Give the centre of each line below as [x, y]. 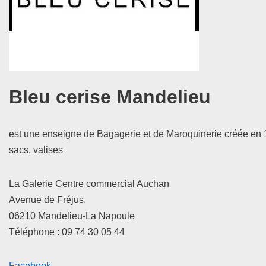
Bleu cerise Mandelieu [110, 96]
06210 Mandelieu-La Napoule [72, 216]
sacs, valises [36, 150]
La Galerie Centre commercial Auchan [89, 183]
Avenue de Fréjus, [47, 199]
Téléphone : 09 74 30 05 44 [67, 232]
